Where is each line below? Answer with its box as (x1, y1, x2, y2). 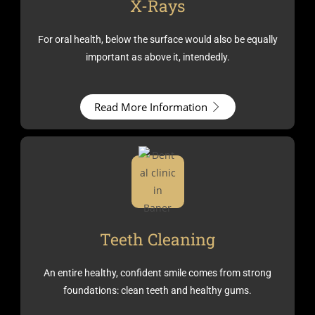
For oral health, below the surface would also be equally (37, 34, 278, 45)
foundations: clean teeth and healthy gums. (63, 284, 252, 296)
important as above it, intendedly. (85, 51, 230, 63)
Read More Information (94, 99, 207, 114)
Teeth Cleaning (100, 228, 215, 250)
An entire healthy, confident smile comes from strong (44, 266, 271, 278)
